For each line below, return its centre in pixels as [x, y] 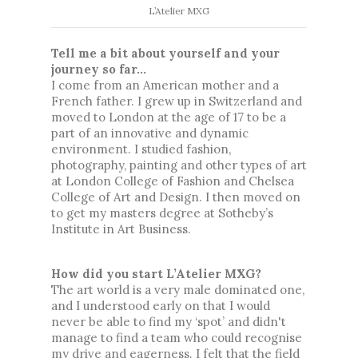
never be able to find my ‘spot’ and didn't [169, 322]
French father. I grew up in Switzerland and [177, 101]
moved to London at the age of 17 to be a [169, 117]
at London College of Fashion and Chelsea [173, 181]
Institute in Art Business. [121, 229]
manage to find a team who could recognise [177, 338]
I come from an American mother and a [165, 85]
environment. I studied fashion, [141, 149]
